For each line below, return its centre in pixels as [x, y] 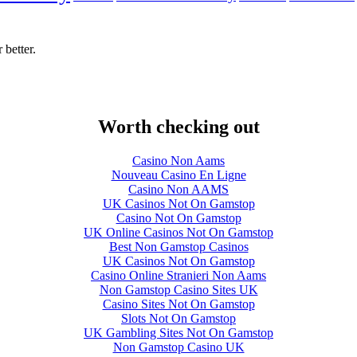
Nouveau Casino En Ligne [178, 175]
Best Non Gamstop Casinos [178, 247]
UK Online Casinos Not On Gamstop [178, 233]
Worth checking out [178, 127]
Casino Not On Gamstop [178, 218]
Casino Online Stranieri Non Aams [178, 276]
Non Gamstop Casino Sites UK [178, 290]
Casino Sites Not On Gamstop [178, 304]
